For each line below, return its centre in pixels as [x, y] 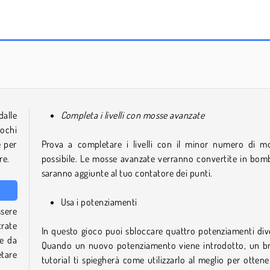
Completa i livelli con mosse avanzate [133, 115]
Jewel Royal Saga [65, 47]
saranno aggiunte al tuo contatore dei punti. [127, 173]
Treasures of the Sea [210, 47]
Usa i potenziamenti [99, 202]
